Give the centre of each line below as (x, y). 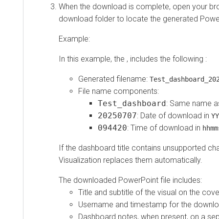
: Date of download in (174, 116)
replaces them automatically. (152, 160)
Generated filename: (114, 79)
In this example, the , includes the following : (133, 59)
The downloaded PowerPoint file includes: (130, 180)
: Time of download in (165, 128)
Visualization (80, 160)
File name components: (119, 91)
